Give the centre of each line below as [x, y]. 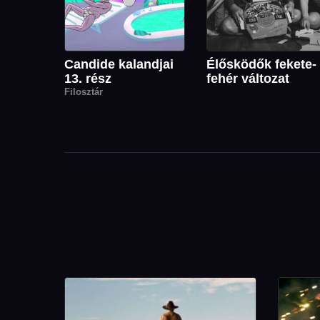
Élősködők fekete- [261, 64]
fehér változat [248, 78]
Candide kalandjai [119, 64]
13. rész [88, 78]
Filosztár [84, 91]
